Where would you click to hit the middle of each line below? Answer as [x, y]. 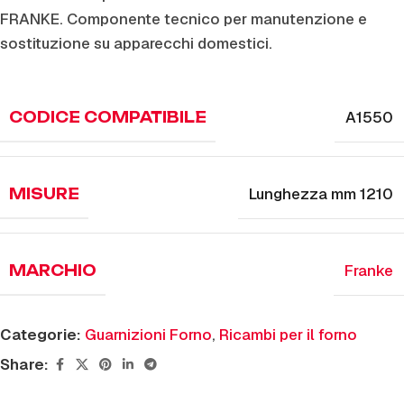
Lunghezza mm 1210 [321, 194]
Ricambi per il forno [288, 335]
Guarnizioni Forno [148, 335]
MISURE [44, 194]
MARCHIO [53, 271]
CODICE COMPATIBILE [108, 117]
